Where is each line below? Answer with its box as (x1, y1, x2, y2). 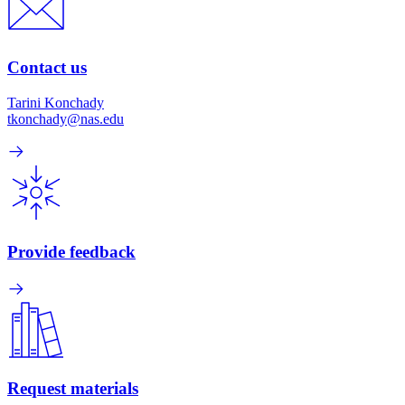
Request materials (7, 379, 138, 399)
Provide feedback (7, 241, 136, 261)
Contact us (7, 58, 87, 78)
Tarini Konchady (7, 95, 104, 111)
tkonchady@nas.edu (7, 111, 124, 127)
